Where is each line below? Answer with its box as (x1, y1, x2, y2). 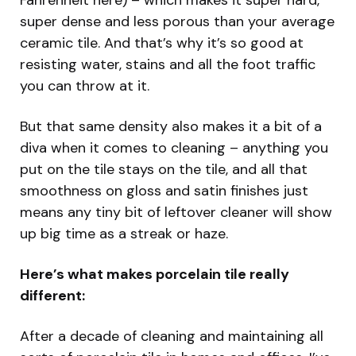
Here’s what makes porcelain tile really (20, 264, 289, 284)
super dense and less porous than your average (20, 11, 335, 31)
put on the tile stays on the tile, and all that (20, 159, 308, 179)
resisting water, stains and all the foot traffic (20, 54, 315, 74)
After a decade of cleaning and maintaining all (20, 326, 323, 346)
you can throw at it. (20, 75, 149, 95)
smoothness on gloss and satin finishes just (20, 180, 308, 200)
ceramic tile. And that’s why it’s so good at (20, 33, 304, 52)
